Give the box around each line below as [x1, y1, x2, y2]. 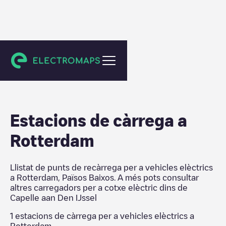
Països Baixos [62, 174, 114, 182]
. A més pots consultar [114, 174, 199, 182]
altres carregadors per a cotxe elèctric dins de [10, 184, 188, 192]
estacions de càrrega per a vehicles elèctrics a [13, 212, 194, 220]
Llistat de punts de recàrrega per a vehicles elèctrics [10, 163, 213, 172]
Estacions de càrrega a [10, 112, 187, 128]
